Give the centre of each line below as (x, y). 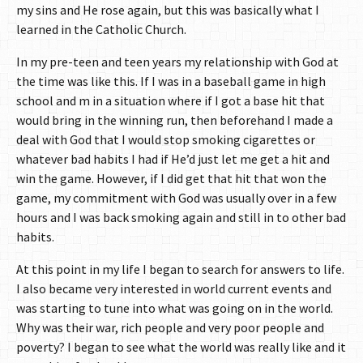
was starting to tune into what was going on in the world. (175, 307)
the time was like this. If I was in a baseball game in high (171, 81)
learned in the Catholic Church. (101, 29)
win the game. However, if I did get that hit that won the (171, 178)
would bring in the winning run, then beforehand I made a (175, 120)
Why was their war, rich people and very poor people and (170, 327)
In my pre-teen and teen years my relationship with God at (177, 61)
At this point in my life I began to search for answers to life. (180, 269)
